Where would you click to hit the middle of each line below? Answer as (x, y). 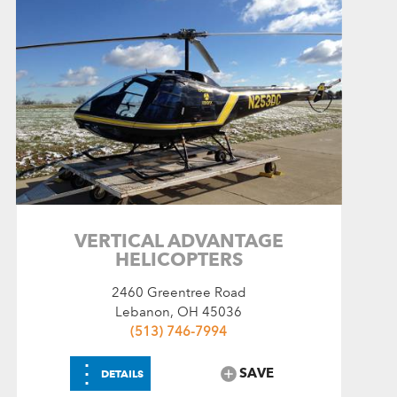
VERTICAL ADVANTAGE (179, 240)
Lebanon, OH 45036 (179, 311)
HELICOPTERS (179, 259)
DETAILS (123, 373)
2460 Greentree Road (179, 292)
